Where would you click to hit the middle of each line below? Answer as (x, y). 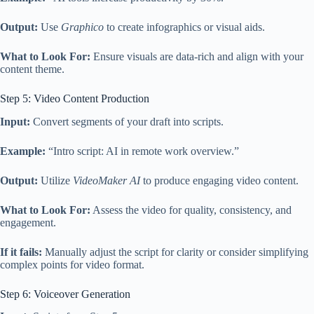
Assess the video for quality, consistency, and (191, 210)
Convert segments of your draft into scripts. (127, 121)
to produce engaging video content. (219, 180)
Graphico (82, 27)
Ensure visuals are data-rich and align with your (197, 56)
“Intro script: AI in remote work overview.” (142, 151)
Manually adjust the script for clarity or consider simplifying (175, 252)
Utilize (55, 180)
